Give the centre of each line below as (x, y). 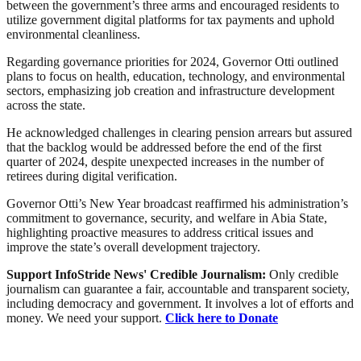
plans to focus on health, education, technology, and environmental (176, 77)
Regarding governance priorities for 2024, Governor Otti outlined (172, 62)
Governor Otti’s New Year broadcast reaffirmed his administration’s (177, 204)
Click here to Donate (222, 318)
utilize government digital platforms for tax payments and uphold (170, 20)
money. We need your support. (86, 318)
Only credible (304, 275)
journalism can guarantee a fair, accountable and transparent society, (178, 289)
